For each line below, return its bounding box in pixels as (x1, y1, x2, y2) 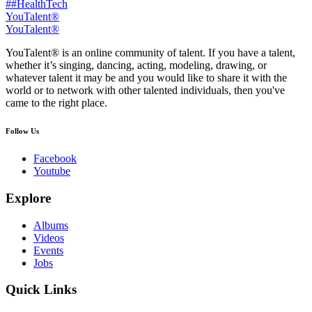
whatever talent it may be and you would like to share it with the (6, 72, 287, 84)
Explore (6, 190, 51, 205)
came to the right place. (6, 97, 107, 109)
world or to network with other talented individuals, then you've (6, 84, 285, 97)
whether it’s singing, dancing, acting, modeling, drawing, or (6, 59, 267, 72)
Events (33, 244, 63, 256)
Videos (33, 231, 64, 244)
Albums (33, 219, 68, 231)
